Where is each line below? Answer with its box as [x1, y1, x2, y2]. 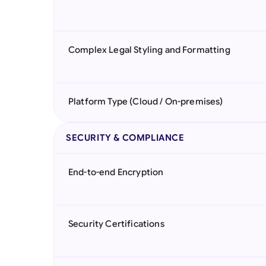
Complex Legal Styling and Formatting [68, 45, 230, 55]
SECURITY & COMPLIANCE [66, 132, 185, 143]
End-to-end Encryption [68, 167, 164, 178]
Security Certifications [68, 218, 164, 229]
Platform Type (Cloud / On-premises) [68, 96, 223, 107]
